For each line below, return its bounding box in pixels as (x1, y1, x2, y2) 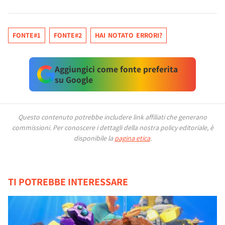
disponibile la (73, 134, 115, 143)
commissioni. (12, 123, 53, 132)
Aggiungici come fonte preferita (54, 63, 178, 75)
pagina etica (114, 134, 150, 143)
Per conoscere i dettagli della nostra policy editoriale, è (52, 123, 213, 132)
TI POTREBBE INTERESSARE (8, 175, 128, 188)
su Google (54, 74, 93, 85)
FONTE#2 (54, 31, 82, 40)
